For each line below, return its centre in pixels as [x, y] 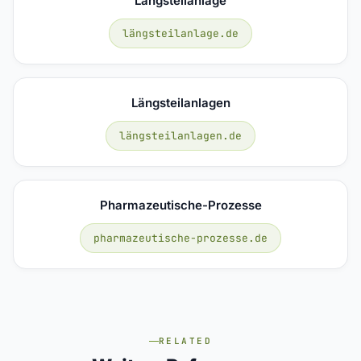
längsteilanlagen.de [180, 135]
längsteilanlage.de [180, 33]
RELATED [185, 341]
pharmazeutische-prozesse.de [180, 238]
